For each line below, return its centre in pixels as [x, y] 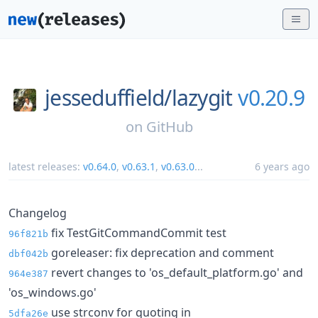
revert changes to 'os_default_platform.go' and [176, 272]
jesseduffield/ [108, 98]
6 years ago [282, 166]
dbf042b [28, 253]
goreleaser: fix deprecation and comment [161, 252]
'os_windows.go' [53, 292]
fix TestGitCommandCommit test [137, 232]
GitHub [169, 126]
